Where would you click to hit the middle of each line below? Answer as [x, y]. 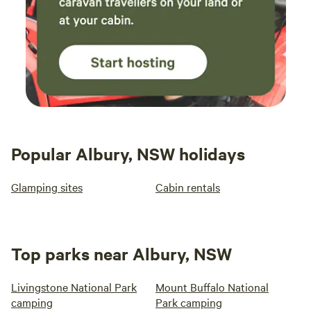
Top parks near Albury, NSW [121, 254]
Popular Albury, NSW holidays [128, 154]
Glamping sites [47, 187]
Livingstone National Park [74, 287]
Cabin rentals [188, 187]
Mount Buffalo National [212, 287]
